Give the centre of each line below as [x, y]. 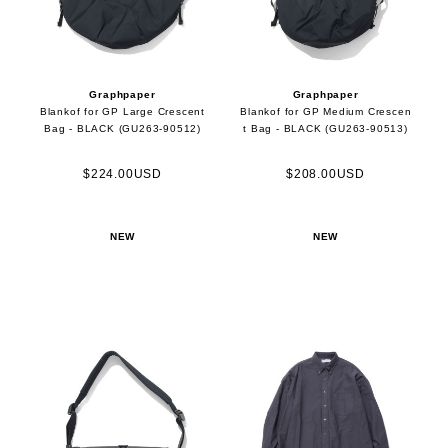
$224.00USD [122, 173]
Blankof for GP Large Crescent [122, 111]
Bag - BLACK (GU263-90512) [122, 128]
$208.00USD [326, 173]
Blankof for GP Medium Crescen [325, 111]
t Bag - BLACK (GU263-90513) [325, 128]
